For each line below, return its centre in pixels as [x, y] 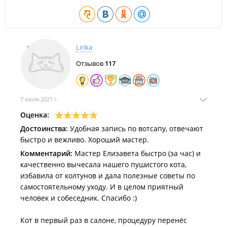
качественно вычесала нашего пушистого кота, [103, 164]
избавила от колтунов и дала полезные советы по [108, 176]
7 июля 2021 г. [39, 99]
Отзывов [90, 63]
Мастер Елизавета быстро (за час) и [137, 153]
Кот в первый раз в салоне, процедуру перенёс [104, 220]
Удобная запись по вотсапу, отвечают [136, 128]
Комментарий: [46, 153]
